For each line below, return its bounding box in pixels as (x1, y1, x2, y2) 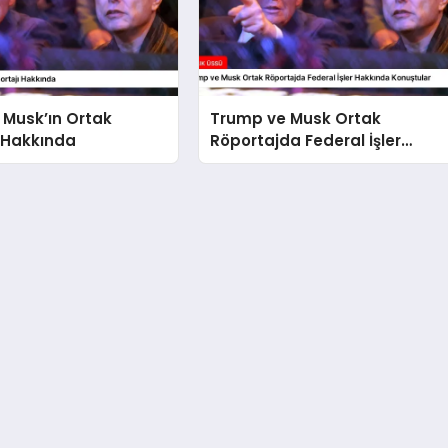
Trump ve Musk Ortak (210, 107, 382, 129)
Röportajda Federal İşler (210, 129, 402, 151)
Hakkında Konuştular (210, 151, 377, 173)
